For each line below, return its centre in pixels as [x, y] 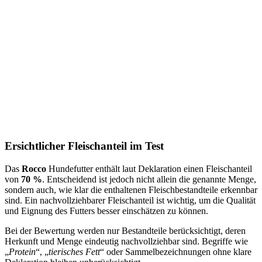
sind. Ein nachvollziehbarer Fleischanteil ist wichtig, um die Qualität [130, 200]
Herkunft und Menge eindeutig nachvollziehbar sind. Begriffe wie [126, 241]
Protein [22, 251]
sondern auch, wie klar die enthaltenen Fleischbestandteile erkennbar [131, 189]
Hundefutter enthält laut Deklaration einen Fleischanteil [150, 168]
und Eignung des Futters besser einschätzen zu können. [106, 211]
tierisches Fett [74, 251]
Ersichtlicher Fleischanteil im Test [84, 146]
